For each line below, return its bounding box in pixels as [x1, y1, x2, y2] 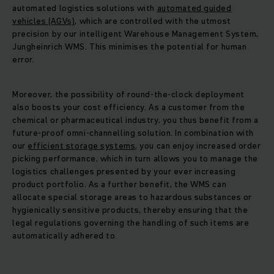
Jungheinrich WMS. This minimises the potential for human [12, 40, 247, 53]
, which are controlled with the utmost [75, 15, 231, 28]
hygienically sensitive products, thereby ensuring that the [12, 204, 248, 217]
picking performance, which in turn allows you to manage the [12, 152, 259, 165]
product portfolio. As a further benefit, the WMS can [12, 178, 227, 191]
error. [12, 53, 35, 66]
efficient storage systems [28, 139, 136, 152]
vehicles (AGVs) [12, 15, 75, 28]
